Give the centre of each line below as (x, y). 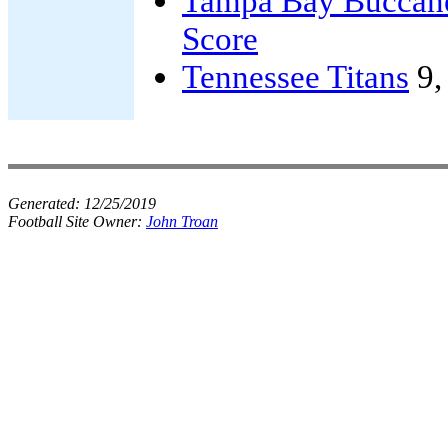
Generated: (46, 203)
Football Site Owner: (77, 221)
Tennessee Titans (295, 76)
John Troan (182, 221)
